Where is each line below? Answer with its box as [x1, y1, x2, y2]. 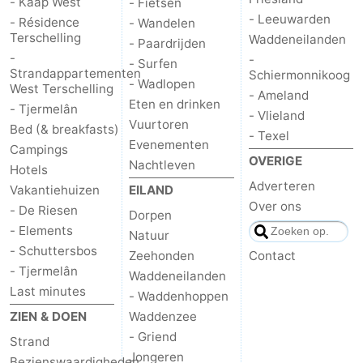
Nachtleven [129, 157, 196, 173]
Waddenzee [129, 309, 198, 325]
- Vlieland [248, 108, 305, 124]
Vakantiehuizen [10, 182, 100, 199]
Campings [10, 142, 68, 158]
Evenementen [129, 137, 210, 153]
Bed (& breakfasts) [10, 122, 119, 138]
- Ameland [248, 88, 309, 104]
